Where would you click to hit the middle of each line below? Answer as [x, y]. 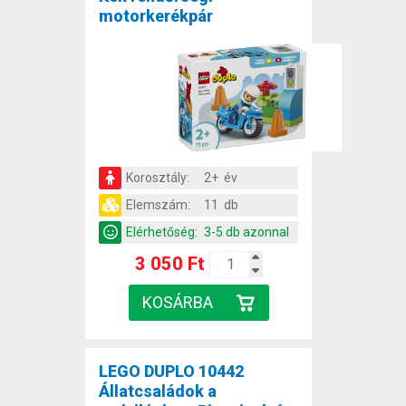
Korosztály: [158, 177]
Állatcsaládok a [158, 391]
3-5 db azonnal [246, 232]
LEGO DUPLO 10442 [171, 371]
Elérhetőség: [162, 232]
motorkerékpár [156, 16]
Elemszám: [158, 204]
